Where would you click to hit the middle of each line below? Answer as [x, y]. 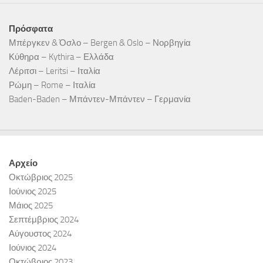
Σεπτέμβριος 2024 [44, 220]
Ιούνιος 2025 [33, 192]
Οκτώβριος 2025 [41, 178]
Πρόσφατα [31, 29]
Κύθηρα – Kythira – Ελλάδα [61, 57]
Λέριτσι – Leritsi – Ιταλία [55, 71]
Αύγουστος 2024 [40, 234]
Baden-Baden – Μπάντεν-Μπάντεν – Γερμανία [100, 100]
